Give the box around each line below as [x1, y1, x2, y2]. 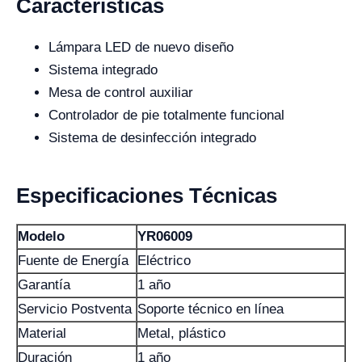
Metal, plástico [137, 325, 225, 341]
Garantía [18, 276, 70, 293]
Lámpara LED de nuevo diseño [48, 39, 234, 55]
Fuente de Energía [18, 252, 128, 268]
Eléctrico [137, 252, 191, 268]
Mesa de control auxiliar [48, 84, 193, 100]
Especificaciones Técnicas [16, 183, 277, 208]
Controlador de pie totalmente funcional [48, 107, 284, 123]
